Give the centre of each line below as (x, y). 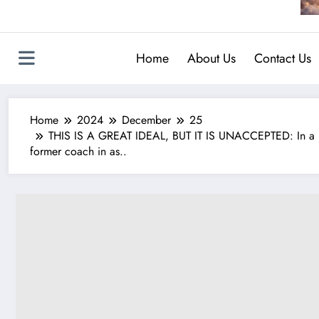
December (146, 120)
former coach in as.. (78, 151)
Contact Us (282, 58)
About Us (211, 58)
